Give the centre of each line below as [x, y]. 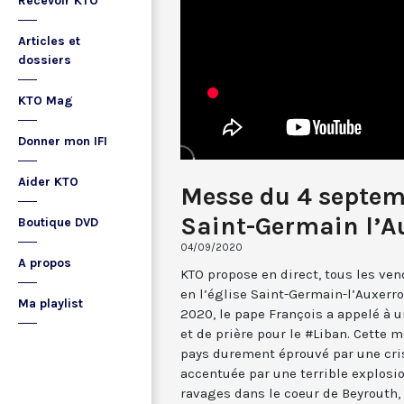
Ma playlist [50, 303]
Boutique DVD [58, 222]
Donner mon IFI [63, 141]
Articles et [49, 41]
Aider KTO [48, 182]
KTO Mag [46, 101]
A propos [45, 263]
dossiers [45, 60]
